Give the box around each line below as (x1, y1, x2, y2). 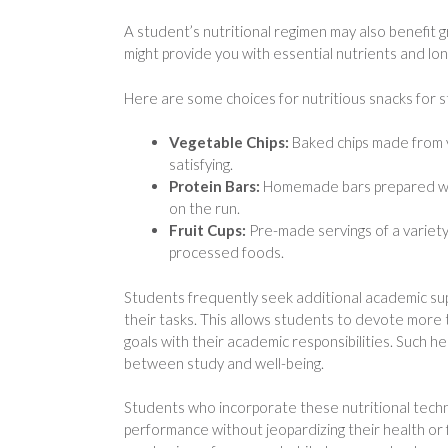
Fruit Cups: (169, 221, 249, 240)
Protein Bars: (169, 177, 263, 196)
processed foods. (169, 243, 284, 262)
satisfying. (169, 155, 233, 174)
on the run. (169, 199, 240, 218)
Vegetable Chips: (169, 133, 292, 152)
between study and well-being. (124, 353, 324, 372)
